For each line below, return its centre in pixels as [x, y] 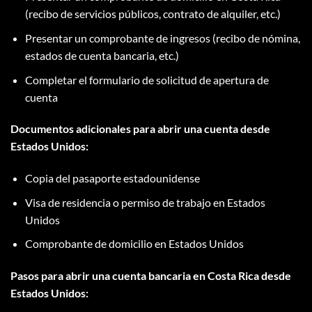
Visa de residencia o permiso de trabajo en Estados [145, 202]
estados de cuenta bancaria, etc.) [102, 55]
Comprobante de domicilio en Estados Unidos [134, 244]
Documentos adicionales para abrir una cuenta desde [140, 129]
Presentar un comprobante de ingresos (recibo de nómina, [162, 38]
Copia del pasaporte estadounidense [112, 178]
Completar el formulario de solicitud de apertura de [147, 79]
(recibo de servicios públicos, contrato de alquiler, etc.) [153, 14]
